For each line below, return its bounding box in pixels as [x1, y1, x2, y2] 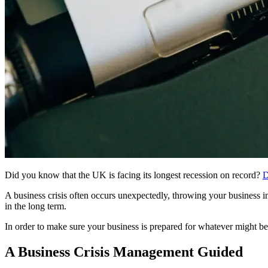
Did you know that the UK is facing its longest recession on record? [5, 169, 263, 180]
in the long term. [5, 200, 66, 211]
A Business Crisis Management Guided [5, 243, 243, 260]
